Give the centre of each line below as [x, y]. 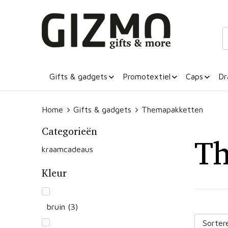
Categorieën [69, 131]
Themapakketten [172, 109]
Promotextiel [146, 76]
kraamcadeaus [67, 149]
